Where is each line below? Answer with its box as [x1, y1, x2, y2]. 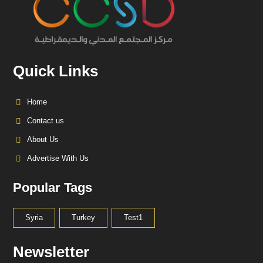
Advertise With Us [26, 153, 89, 163]
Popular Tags [12, 180, 92, 195]
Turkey [71, 213, 95, 222]
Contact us [26, 116, 64, 125]
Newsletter [12, 242, 89, 261]
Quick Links [12, 62, 98, 80]
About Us [26, 134, 59, 144]
